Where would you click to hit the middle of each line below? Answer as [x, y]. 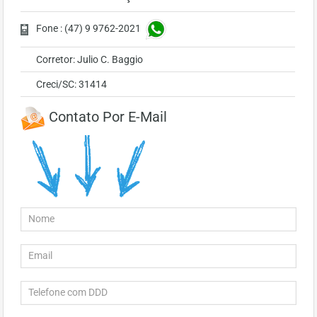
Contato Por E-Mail [106, 117]
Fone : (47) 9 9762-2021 [90, 29]
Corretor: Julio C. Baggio [90, 60]
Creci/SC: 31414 [71, 85]
